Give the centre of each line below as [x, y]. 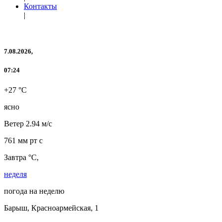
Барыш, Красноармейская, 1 [51, 208]
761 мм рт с [23, 140]
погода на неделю [34, 191]
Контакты [40, 6]
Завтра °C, [21, 157]
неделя [15, 174]
